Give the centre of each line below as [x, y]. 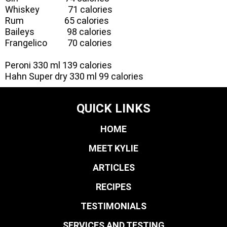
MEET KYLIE [113, 148]
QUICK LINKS [113, 108]
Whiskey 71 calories [59, 9]
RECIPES [113, 187]
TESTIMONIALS [113, 206]
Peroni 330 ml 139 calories [59, 65]
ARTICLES [113, 167]
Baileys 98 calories [58, 32]
